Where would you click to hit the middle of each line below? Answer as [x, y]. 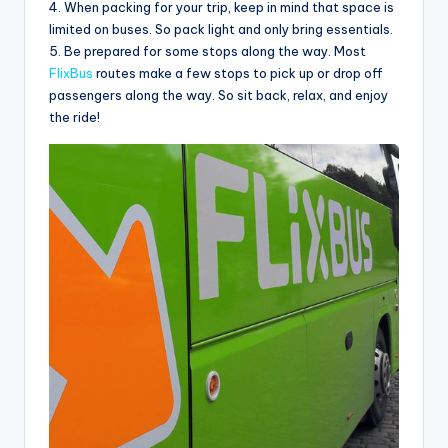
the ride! [74, 116]
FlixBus [71, 72]
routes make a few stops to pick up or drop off [238, 72]
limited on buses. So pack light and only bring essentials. [221, 28]
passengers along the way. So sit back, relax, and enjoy [218, 94]
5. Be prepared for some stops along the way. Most [207, 50]
